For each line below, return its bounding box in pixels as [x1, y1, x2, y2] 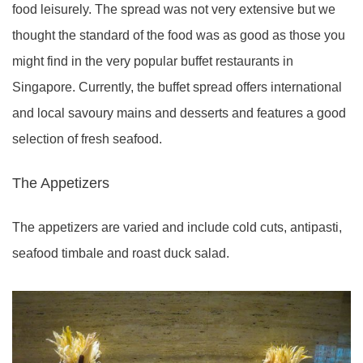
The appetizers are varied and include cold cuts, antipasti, [12, 220, 342, 234]
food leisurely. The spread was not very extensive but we [12, 2, 335, 16]
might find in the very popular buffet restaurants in [12, 54, 293, 68]
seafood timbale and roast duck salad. [12, 246, 229, 260]
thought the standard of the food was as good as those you [12, 28, 345, 42]
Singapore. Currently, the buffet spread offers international [12, 80, 342, 94]
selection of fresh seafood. [12, 132, 162, 146]
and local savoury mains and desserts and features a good [12, 106, 346, 120]
